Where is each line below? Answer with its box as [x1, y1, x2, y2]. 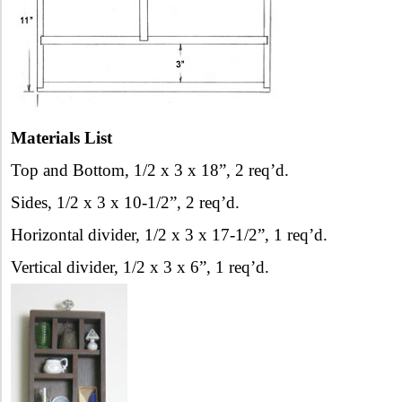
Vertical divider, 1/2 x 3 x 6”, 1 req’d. [11, 257, 269, 276]
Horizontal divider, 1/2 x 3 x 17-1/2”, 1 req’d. [11, 224, 328, 244]
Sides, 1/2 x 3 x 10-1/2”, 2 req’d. [11, 192, 240, 212]
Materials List [11, 127, 112, 147]
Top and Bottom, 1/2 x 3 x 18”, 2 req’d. [11, 160, 289, 179]
